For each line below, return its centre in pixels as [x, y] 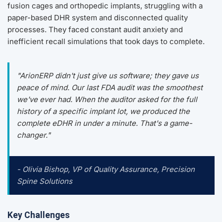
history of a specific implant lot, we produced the [103, 111]
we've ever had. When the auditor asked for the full [107, 100]
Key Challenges [39, 215]
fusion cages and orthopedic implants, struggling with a [105, 6]
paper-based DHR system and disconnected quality [98, 18]
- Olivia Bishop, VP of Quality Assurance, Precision [106, 169]
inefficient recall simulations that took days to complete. [106, 42]
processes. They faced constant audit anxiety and [95, 30]
